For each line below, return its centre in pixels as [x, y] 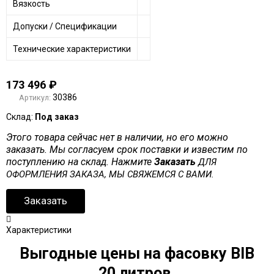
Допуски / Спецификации [65, 26]
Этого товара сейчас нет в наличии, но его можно [117, 137]
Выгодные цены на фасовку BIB [137, 253]
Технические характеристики [72, 49]
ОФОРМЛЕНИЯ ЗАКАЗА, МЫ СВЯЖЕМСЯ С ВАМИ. [110, 174]
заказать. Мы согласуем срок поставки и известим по [127, 149]
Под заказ [57, 117]
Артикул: [35, 97]
